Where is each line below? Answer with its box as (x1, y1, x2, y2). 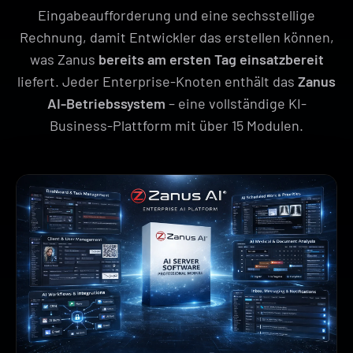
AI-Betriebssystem (46, 94, 165, 112)
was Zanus (29, 50, 98, 68)
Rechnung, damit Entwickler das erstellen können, (19, 28, 334, 46)
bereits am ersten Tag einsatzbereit (98, 50, 324, 68)
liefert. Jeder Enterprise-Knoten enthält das (17, 72, 298, 90)
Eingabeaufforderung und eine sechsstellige (38, 6, 315, 24)
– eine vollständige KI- (165, 94, 307, 112)
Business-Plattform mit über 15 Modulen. (50, 116, 303, 134)
